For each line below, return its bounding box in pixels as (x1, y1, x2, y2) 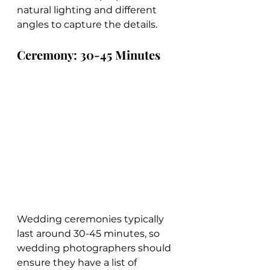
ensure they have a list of (17, 256, 139, 268)
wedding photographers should (17, 242, 174, 254)
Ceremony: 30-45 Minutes (17, 46, 160, 63)
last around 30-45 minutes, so (17, 227, 162, 239)
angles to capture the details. (17, 19, 157, 31)
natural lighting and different (17, 4, 159, 16)
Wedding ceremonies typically (17, 213, 166, 225)
